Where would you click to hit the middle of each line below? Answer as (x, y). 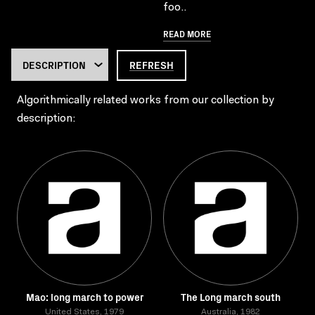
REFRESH (152, 65)
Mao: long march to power (84, 297)
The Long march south (231, 297)
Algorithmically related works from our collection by (145, 101)
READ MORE (187, 33)
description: (46, 119)
